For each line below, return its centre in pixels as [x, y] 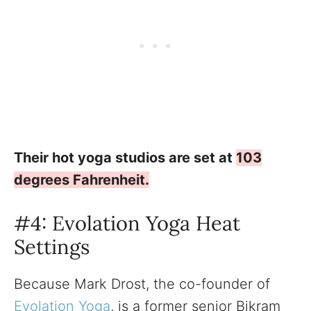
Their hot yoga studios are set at [125, 157]
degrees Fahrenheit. [82, 179]
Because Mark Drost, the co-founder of [142, 284]
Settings [52, 246]
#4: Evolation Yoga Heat [127, 223]
